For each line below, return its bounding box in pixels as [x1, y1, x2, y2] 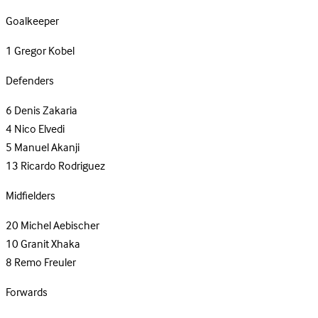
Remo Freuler [14, 253, 76, 273]
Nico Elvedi [14, 120, 65, 139]
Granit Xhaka [21, 235, 80, 254]
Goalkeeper [6, 12, 59, 31]
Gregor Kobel [14, 42, 75, 61]
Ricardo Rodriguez [21, 157, 105, 176]
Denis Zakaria [14, 102, 77, 121]
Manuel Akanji [14, 138, 79, 158]
